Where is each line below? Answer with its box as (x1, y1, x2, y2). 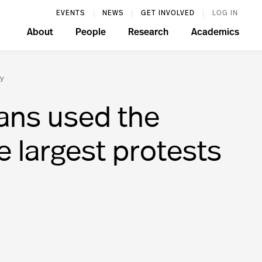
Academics (191, 28, 239, 37)
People (75, 28, 106, 37)
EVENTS (56, 10, 85, 17)
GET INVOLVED (140, 10, 195, 17)
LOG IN (212, 10, 238, 17)
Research (128, 28, 169, 37)
